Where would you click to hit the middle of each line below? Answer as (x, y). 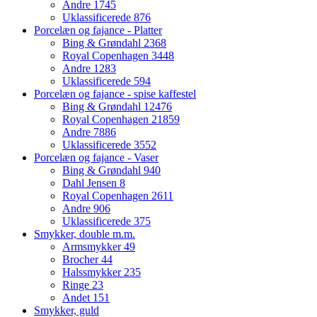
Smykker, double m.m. (85, 234)
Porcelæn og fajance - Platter (98, 30)
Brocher (82, 260)
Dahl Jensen (91, 183)
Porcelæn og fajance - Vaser (96, 158)
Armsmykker (93, 247)
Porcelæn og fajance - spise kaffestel (115, 94)
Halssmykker (93, 272)
